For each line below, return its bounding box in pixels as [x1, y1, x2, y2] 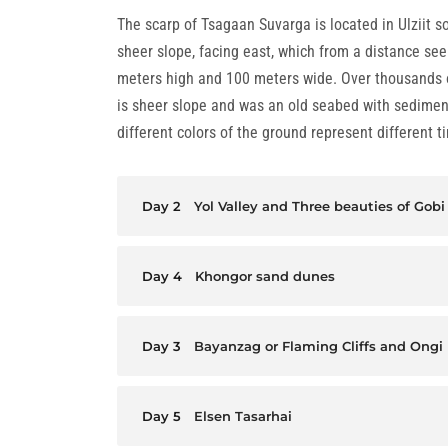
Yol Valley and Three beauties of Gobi [194, 198, 445, 214]
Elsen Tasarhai [194, 408, 292, 424]
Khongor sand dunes [195, 268, 335, 284]
